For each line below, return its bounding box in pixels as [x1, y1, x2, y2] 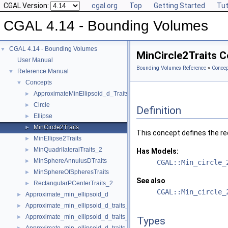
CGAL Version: [4, 2, 50, 10]
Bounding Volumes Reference [136, 65, 206, 71]
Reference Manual [17, 68, 69, 75]
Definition [136, 104, 181, 117]
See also [136, 177, 165, 185]
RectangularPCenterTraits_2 [34, 180, 113, 187]
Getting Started [154, 2, 205, 10]
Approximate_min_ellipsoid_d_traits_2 [25, 202, 132, 209]
